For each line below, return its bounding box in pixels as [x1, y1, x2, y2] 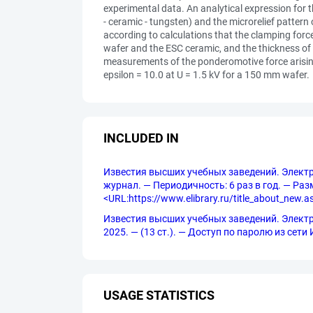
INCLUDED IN [103, 130, 179, 145]
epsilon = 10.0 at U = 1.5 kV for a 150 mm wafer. [103, 69, 310, 80]
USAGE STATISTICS [103, 287, 214, 303]
